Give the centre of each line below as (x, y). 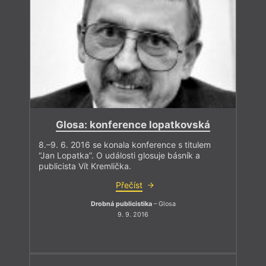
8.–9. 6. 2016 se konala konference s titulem (125, 145)
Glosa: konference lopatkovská (133, 125)
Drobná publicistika (121, 204)
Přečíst (129, 185)
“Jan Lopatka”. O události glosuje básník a (119, 156)
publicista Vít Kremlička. (85, 166)
